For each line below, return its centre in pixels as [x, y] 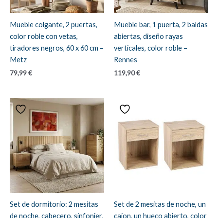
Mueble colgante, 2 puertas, [54, 24]
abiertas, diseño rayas [148, 36]
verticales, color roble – [151, 48]
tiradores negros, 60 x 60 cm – [57, 48]
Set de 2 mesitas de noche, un [160, 204]
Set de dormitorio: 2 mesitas [54, 204]
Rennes [126, 59]
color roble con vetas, [44, 36]
